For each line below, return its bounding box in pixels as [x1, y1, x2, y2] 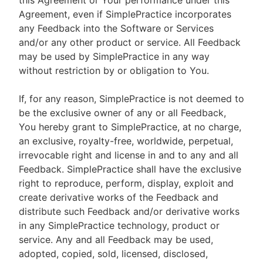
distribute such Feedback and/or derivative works [19, 205, 240, 217]
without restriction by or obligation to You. [19, 65, 209, 76]
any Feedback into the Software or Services [19, 22, 214, 34]
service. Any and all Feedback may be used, [19, 234, 213, 245]
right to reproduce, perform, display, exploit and [19, 177, 234, 189]
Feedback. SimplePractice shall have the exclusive [19, 163, 241, 175]
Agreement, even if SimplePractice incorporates [19, 8, 231, 20]
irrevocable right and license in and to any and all [19, 149, 238, 161]
